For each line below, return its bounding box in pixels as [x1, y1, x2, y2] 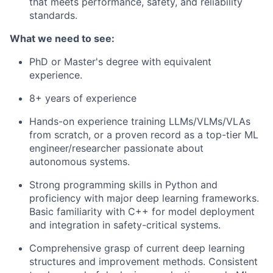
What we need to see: [10, 32, 115, 44]
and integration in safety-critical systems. [29, 219, 221, 231]
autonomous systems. [29, 155, 130, 168]
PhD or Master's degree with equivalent [29, 55, 211, 68]
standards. [29, 9, 77, 21]
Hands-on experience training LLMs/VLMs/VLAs [29, 115, 250, 127]
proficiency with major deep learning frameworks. [29, 192, 259, 204]
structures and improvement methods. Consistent [29, 255, 258, 268]
